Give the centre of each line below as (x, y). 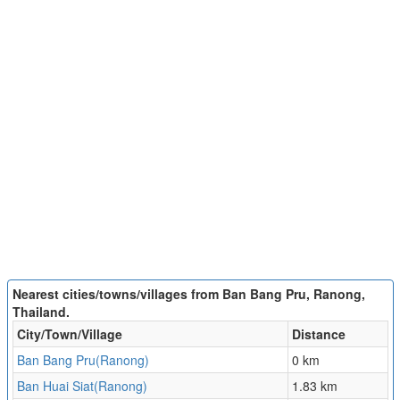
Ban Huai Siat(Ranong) (82, 386)
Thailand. (41, 312)
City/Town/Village (69, 334)
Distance (318, 334)
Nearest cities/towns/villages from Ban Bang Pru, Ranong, (188, 294)
